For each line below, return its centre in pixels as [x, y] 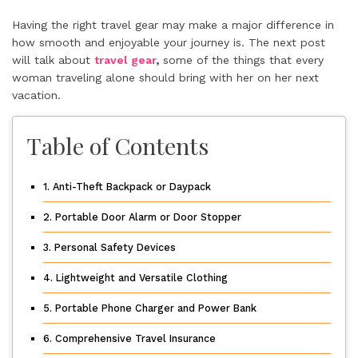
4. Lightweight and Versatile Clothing [135, 278]
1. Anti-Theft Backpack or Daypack [127, 187]
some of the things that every [241, 60]
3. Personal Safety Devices [109, 247]
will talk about [53, 60]
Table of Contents [118, 145]
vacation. [36, 95]
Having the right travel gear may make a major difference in [173, 25]
